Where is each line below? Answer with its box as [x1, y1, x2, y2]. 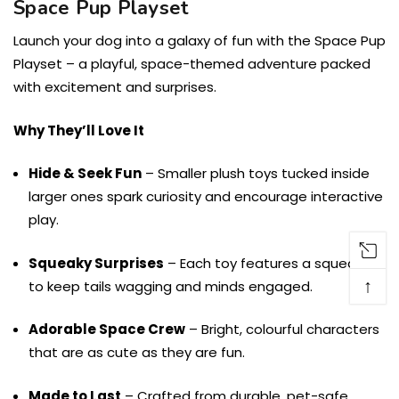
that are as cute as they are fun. [28, 343, 246, 362]
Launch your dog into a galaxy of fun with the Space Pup [13, 31, 386, 51]
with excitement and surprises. [13, 77, 216, 97]
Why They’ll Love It [13, 120, 144, 140]
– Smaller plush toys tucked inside [142, 164, 370, 183]
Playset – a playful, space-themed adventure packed [13, 54, 370, 74]
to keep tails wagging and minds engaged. [28, 276, 313, 296]
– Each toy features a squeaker [164, 253, 377, 273]
